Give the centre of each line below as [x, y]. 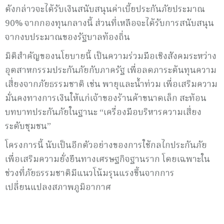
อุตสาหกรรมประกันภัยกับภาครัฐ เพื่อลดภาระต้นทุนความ [111, 70]
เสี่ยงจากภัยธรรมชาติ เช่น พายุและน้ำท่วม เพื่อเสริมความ [111, 84]
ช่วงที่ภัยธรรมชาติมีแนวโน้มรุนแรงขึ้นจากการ [90, 173]
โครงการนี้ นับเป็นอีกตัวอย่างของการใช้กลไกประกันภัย [106, 145]
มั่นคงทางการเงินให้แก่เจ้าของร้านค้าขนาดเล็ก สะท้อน [106, 98]
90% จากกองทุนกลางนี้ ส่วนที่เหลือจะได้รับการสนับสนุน [109, 23]
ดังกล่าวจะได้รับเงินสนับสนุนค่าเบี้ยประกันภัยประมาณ [105, 9]
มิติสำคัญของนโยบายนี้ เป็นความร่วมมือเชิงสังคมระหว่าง [111, 56]
